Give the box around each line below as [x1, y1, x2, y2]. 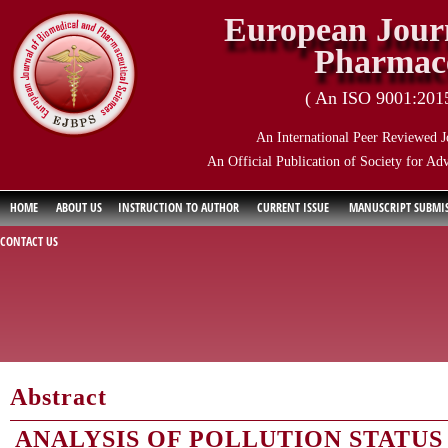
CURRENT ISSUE [257, 199, 329, 216]
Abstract [10, 384, 107, 410]
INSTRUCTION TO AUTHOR [118, 199, 239, 216]
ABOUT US [56, 199, 102, 216]
